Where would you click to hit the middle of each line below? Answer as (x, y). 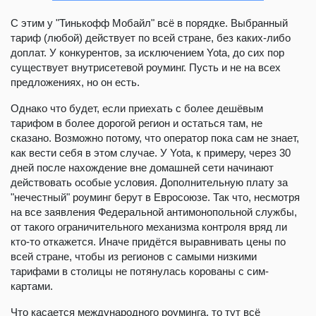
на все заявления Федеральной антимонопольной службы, (154, 212)
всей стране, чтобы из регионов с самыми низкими (134, 257)
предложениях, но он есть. (75, 83)
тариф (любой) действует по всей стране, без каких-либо (151, 38)
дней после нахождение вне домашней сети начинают (142, 168)
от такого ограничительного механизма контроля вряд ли (149, 227)
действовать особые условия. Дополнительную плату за (149, 183)
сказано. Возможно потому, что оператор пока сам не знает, (155, 138)
